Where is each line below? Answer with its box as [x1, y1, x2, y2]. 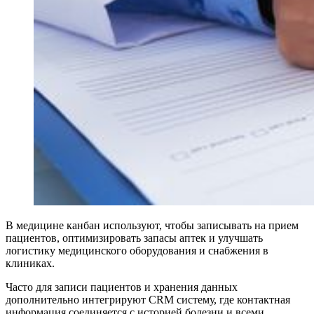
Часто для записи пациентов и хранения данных [6, 280, 238, 293]
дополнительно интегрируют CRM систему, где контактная [6, 293, 290, 306]
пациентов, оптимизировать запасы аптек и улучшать [6, 231, 263, 244]
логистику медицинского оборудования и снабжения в [6, 244, 268, 257]
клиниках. [6, 257, 55, 269]
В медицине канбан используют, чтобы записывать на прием [6, 219, 299, 231]
